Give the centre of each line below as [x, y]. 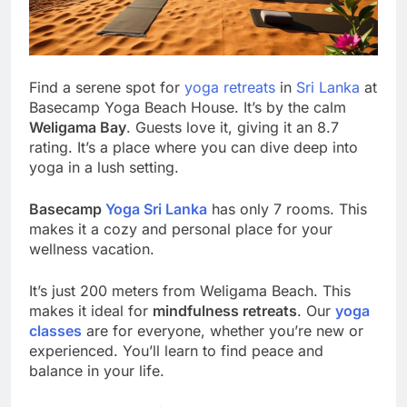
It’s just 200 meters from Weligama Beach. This [190, 290]
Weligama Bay [78, 127]
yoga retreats [230, 87]
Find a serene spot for [107, 87]
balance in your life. [97, 370]
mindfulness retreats [225, 310]
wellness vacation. [92, 248]
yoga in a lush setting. [104, 167]
